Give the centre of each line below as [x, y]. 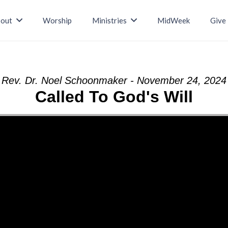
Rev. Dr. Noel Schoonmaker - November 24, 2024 [114, 80]
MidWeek [173, 20]
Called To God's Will [114, 97]
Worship [58, 20]
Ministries [110, 20]
